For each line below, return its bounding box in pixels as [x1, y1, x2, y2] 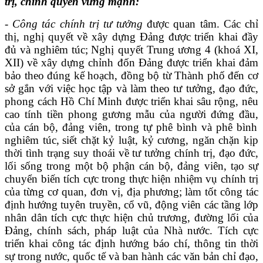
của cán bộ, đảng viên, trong [5, 120, 143, 133]
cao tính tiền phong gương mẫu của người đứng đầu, [5, 107, 258, 120]
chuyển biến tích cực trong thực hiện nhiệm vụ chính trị [5, 172, 258, 185]
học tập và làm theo [75, 82, 174, 95]
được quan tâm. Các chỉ [143, 17, 259, 30]
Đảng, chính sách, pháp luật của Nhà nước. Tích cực [5, 224, 258, 237]
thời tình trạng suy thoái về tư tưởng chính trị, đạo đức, [5, 146, 258, 159]
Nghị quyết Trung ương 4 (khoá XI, [91, 43, 259, 56]
